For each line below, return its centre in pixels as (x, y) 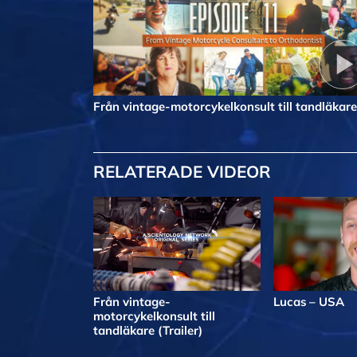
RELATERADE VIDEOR (182, 171)
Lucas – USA (309, 301)
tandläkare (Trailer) (148, 330)
